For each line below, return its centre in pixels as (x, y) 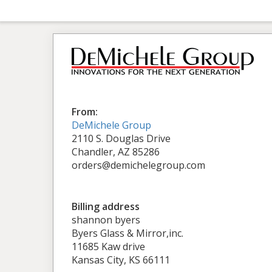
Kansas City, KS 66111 (121, 260)
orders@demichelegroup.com (138, 165)
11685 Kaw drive (108, 246)
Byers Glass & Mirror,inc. (127, 233)
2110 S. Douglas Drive (121, 138)
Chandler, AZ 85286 (116, 151)
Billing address (106, 206)
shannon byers (106, 219)
